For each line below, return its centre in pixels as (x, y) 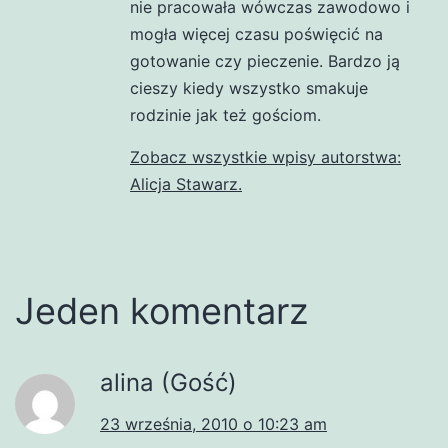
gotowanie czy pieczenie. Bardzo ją (265, 60)
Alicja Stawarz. (186, 183)
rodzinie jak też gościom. (225, 114)
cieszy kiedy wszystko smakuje (249, 87)
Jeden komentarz (161, 310)
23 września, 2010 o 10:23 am (213, 423)
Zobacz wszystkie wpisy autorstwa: (265, 156)
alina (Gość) (168, 382)
